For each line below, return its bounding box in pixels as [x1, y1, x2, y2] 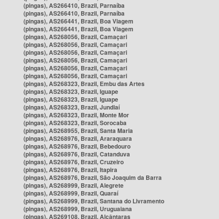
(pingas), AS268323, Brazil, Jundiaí [23, 103, 120, 111]
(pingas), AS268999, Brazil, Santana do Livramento [23, 197, 164, 205]
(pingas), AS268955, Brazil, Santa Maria [23, 126, 133, 135]
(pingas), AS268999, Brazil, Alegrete [23, 181, 124, 190]
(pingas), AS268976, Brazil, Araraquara [23, 134, 132, 143]
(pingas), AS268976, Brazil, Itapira [23, 165, 117, 174]
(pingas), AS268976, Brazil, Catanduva [23, 150, 130, 158]
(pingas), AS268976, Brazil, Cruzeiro [23, 157, 124, 166]
